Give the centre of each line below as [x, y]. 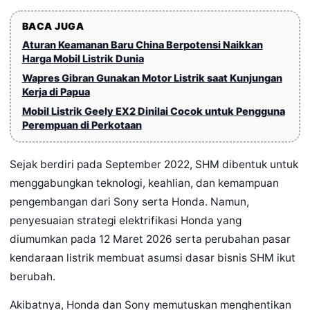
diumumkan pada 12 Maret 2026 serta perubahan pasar [150, 239]
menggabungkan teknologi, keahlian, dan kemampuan [144, 183]
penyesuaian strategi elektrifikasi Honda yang [126, 221]
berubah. [33, 277]
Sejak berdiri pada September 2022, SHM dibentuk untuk [154, 165]
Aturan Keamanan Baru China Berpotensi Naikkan [142, 45]
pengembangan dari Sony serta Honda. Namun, [129, 202]
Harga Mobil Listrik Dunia [83, 58]
